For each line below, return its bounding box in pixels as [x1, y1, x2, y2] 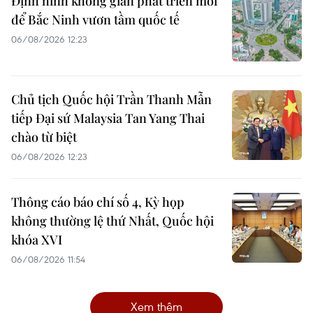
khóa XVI [11, 231, 62, 248]
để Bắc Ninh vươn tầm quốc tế [11, 10, 180, 28]
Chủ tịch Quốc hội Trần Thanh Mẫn [11, 90, 212, 108]
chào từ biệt [11, 128, 77, 145]
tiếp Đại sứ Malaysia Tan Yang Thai [11, 109, 205, 126]
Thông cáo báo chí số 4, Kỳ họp [11, 193, 184, 210]
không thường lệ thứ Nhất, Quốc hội [11, 212, 214, 229]
